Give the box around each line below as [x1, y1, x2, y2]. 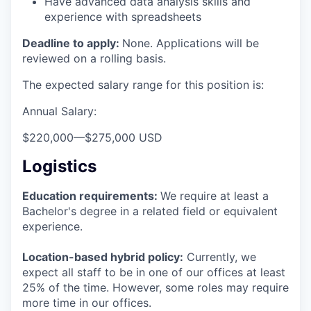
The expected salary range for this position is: [22, 77, 264, 92]
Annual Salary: [22, 103, 96, 118]
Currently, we [183, 249, 256, 264]
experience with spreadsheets [44, 9, 201, 24]
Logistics [22, 155, 96, 176]
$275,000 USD [85, 130, 162, 144]
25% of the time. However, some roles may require [22, 280, 289, 294]
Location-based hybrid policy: [22, 249, 183, 264]
